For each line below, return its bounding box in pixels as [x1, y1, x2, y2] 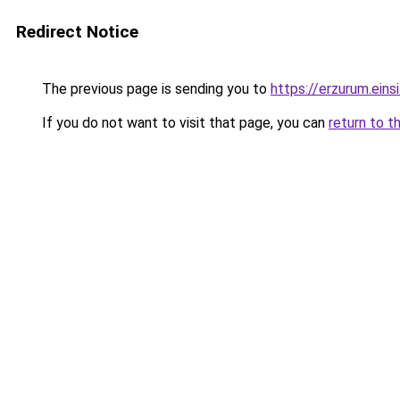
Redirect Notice [16, 21, 138, 42]
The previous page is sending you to [38, 80, 271, 97]
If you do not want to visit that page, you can [38, 114, 329, 131]
